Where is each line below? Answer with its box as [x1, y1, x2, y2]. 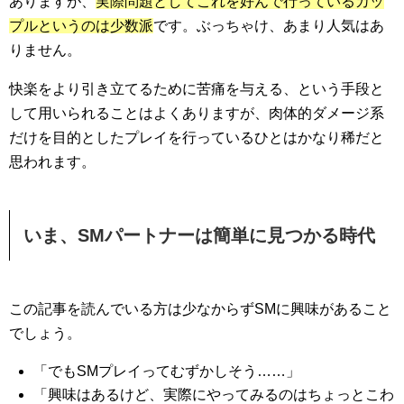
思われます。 [9, 154, 96, 170]
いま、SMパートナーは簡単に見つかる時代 [23, 225, 375, 246]
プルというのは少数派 [9, 18, 153, 34]
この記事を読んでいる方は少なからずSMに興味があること [9, 301, 391, 317]
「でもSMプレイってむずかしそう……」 [33, 363, 301, 380]
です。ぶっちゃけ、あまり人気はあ [153, 18, 384, 34]
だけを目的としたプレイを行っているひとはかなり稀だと [9, 130, 384, 146]
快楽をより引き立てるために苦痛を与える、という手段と [9, 81, 384, 97]
